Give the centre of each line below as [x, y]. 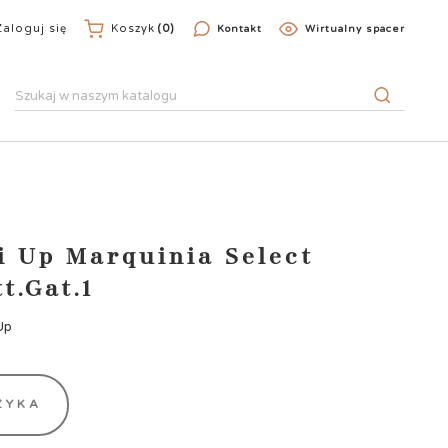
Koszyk [133, 28]
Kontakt [240, 29]
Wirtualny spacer [354, 29]
